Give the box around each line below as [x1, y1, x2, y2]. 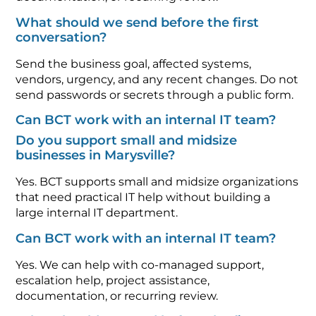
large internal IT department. [16, 206, 178, 220]
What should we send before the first [16, 14, 260, 30]
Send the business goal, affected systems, [16, 56, 252, 71]
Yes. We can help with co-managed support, [16, 257, 265, 272]
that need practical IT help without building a [16, 190, 271, 205]
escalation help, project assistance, [16, 273, 210, 287]
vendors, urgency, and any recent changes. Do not [16, 72, 299, 86]
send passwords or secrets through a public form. [16, 87, 294, 102]
